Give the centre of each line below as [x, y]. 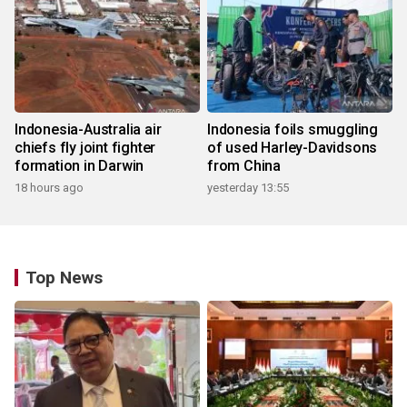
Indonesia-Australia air [88, 130]
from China [244, 166]
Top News [64, 278]
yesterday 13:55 [248, 188]
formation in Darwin [79, 166]
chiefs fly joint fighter [85, 148]
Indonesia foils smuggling [293, 130]
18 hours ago [49, 188]
